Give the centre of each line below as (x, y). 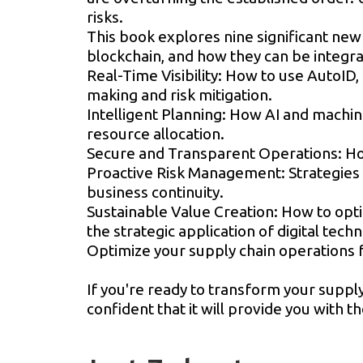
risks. (105, 17)
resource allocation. (156, 133)
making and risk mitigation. (179, 94)
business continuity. (155, 192)
